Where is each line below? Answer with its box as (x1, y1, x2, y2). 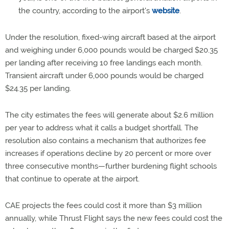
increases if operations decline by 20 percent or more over (5, 148, 211, 158)
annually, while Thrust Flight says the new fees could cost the (5, 213, 222, 223)
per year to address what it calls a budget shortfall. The (5, 123, 198, 132)
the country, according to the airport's (18, 6, 152, 15)
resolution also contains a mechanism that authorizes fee (5, 135, 206, 145)
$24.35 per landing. (5, 83, 71, 93)
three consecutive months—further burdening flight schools (5, 161, 217, 171)
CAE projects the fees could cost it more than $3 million (5, 200, 202, 210)
